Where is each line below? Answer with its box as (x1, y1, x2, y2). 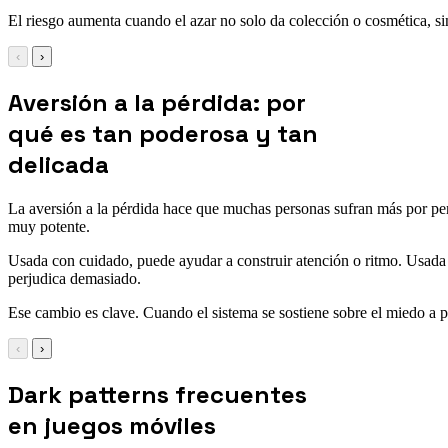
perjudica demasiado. (8, 269, 141, 287)
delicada (8, 148, 109, 180)
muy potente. (8, 217, 90, 235)
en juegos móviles (8, 409, 216, 441)
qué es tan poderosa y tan (8, 117, 318, 149)
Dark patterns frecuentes (8, 378, 307, 410)
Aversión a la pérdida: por (8, 86, 306, 118)
